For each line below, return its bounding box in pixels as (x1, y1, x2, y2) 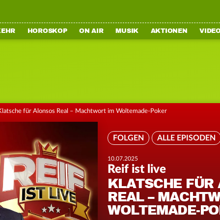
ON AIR (79, 27, 104, 35)
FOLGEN (113, 134, 144, 142)
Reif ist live (108, 164, 166, 175)
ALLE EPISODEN (157, 134, 216, 142)
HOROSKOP (27, 27, 67, 35)
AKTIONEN (150, 27, 188, 35)
